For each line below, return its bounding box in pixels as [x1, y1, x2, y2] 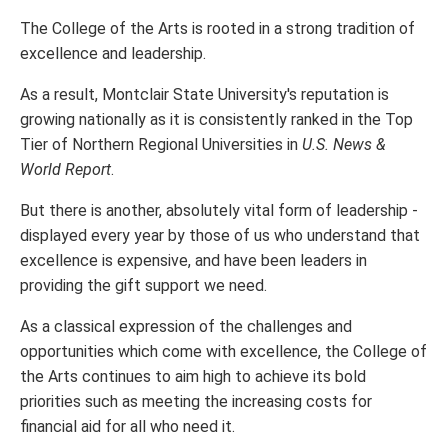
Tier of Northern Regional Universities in [20, 135, 302, 155]
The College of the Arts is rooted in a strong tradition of [20, 19, 415, 39]
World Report [20, 160, 111, 180]
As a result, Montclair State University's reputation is [20, 85, 389, 105]
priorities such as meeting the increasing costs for [20, 392, 372, 412]
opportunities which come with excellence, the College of [20, 342, 427, 362]
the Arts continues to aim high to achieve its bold [20, 367, 366, 387]
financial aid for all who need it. [20, 417, 235, 437]
